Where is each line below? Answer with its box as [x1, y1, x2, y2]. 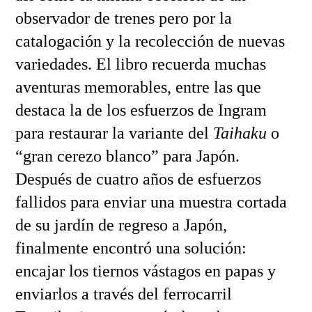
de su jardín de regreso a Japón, [15, 215, 227, 234]
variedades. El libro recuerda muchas [15, 54, 266, 73]
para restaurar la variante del [15, 123, 213, 142]
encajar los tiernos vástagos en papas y [15, 261, 276, 280]
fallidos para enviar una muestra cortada [15, 192, 287, 211]
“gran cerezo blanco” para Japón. [15, 146, 240, 165]
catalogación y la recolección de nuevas [15, 31, 285, 50]
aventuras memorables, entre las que [15, 77, 261, 96]
